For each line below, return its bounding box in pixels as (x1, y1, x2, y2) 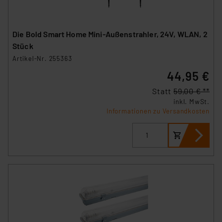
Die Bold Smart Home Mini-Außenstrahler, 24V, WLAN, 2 (12, 29, 208, 39)
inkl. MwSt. (173, 97, 210, 106)
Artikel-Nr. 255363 (12, 54, 72, 62)
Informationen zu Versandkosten (107, 107, 210, 115)
